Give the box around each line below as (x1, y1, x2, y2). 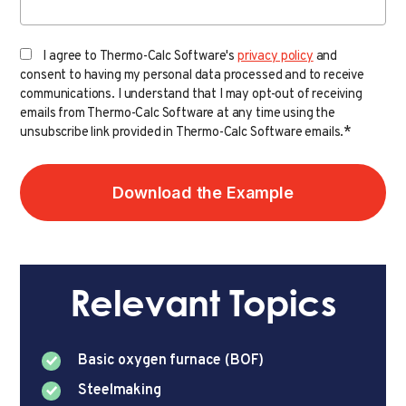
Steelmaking (78, 381, 161, 400)
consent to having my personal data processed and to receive (20, 66, 364, 84)
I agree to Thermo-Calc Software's (43, 47, 237, 65)
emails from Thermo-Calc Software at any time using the (20, 104, 335, 122)
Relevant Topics (69, 289, 337, 326)
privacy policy (237, 47, 314, 65)
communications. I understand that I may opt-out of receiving (20, 85, 362, 103)
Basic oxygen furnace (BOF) (78, 351, 265, 370)
